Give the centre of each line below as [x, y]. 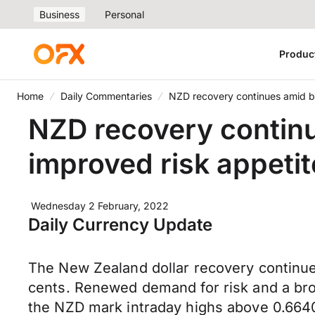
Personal [124, 14]
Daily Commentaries [106, 96]
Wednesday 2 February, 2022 [100, 206]
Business [59, 14]
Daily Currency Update [120, 225]
